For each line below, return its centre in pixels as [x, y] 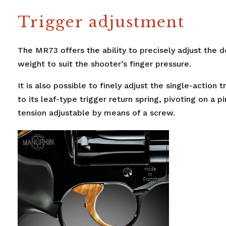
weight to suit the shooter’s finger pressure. [104, 64]
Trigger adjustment [101, 22]
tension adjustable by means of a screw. [96, 113]
